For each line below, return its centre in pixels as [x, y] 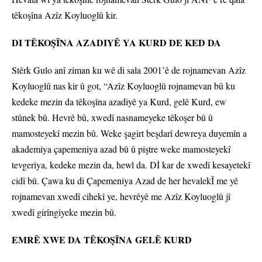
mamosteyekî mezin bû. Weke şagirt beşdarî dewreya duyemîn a [129, 133]
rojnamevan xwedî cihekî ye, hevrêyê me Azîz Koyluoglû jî [121, 196]
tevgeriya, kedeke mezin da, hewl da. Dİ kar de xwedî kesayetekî [131, 165]
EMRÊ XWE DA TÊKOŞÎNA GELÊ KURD [102, 240]
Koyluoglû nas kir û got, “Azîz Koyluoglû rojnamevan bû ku [123, 86]
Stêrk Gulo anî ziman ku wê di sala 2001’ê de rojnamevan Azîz [129, 70]
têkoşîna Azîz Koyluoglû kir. [65, 15]
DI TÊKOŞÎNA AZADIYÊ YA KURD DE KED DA [116, 43]
